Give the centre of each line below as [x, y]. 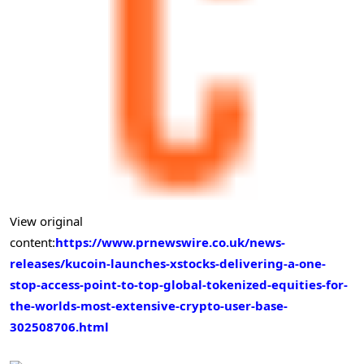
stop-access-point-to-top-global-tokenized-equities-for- [179, 285]
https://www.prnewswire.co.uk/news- [170, 243]
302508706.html [59, 327]
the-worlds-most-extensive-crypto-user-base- [149, 306]
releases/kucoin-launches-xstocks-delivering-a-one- [168, 264]
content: [32, 243]
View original [46, 221]
